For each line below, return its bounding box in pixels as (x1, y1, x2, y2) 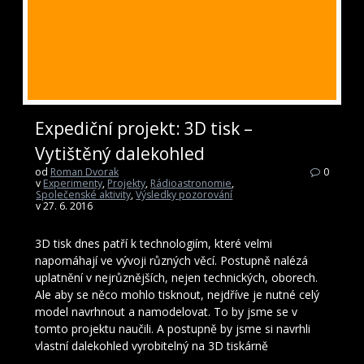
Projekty (107, 175, 146, 190)
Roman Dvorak (50, 164, 119, 179)
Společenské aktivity (36, 187, 132, 201)
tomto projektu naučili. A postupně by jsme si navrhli (35, 320, 310, 336)
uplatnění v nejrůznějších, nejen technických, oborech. (35, 269, 318, 285)
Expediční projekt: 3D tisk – (35, 116, 253, 140)
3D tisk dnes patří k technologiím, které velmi (35, 235, 272, 251)
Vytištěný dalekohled (35, 141, 205, 165)
